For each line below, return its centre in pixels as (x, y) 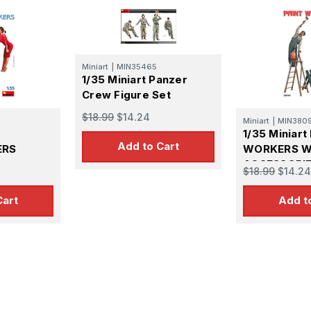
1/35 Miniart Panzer (135, 79)
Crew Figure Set (126, 94)
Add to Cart (148, 146)
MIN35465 (137, 66)
